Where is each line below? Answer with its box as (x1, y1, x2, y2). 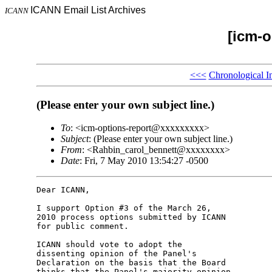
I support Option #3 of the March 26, (36, 203, 211, 213)
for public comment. (36, 222, 129, 231)
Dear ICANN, (36, 185, 90, 195)
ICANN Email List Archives (30, 5, 146, 15)
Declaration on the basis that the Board (36, 258, 226, 268)
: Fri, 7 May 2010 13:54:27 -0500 (79, 155, 208, 166)
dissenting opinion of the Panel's (36, 249, 197, 259)
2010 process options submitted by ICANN (36, 212, 226, 222)
